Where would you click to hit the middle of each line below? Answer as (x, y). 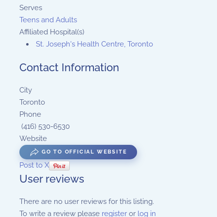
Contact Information (69, 67)
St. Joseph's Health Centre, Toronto (94, 44)
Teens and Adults (48, 20)
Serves (31, 8)
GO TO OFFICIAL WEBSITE (83, 152)
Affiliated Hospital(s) (52, 32)
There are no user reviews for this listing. (87, 201)
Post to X (34, 165)
